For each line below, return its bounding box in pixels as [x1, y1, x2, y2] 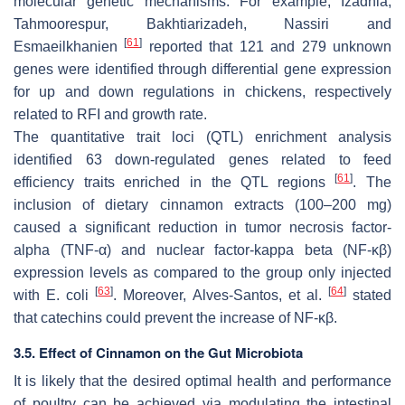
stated [345, 287, 392, 303]
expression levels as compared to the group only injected [14, 264, 391, 280]
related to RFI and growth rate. [14, 106, 207, 122]
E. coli [46, 287, 89, 303]
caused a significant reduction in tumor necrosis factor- [14, 219, 391, 235]
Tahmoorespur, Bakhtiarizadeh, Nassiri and [14, 15, 391, 32]
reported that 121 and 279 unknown [142, 38, 392, 54]
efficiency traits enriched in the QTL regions [14, 174, 335, 190]
